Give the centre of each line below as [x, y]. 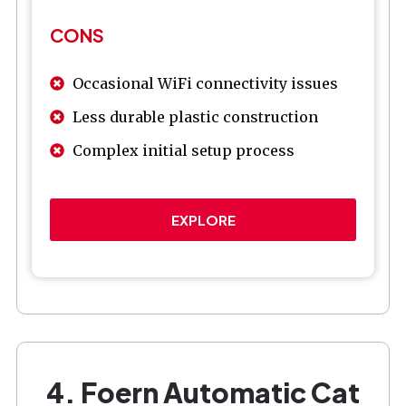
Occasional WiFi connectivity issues [205, 84]
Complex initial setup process [184, 151]
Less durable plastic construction [195, 117]
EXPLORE [203, 220]
